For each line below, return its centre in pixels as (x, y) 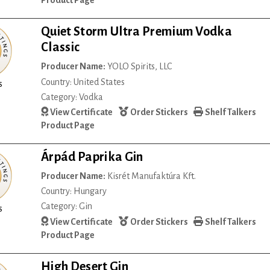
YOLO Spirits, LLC (139, 67)
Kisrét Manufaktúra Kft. (151, 176)
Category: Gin (67, 206)
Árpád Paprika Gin (92, 157)
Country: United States (83, 82)
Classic (61, 47)
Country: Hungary (74, 191)
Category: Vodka (72, 97)
